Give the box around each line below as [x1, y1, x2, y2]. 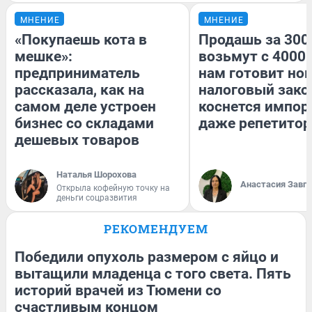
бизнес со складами [15, 115, 154, 132]
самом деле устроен [15, 98, 156, 116]
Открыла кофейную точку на [56, 183, 170, 194]
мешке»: [15, 48, 72, 65]
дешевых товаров [15, 132, 139, 149]
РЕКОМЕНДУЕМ [104, 221, 208, 237]
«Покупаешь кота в [15, 31, 147, 49]
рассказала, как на [15, 81, 144, 99]
